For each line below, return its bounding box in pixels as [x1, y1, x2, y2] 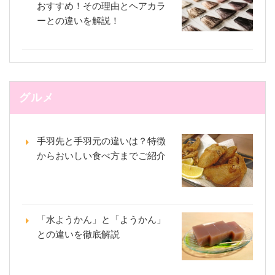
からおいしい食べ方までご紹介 [37, 150, 166, 161]
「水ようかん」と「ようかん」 [37, 214, 166, 225]
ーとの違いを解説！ [37, 15, 120, 26]
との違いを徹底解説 [37, 229, 120, 240]
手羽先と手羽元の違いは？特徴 [37, 135, 166, 146]
